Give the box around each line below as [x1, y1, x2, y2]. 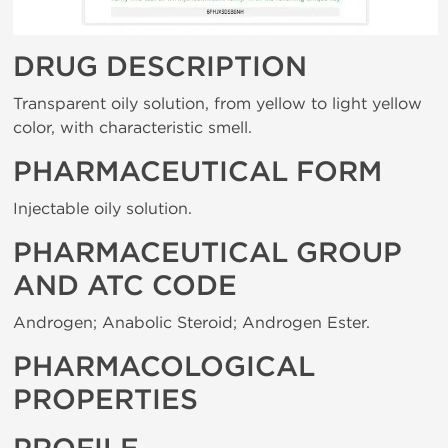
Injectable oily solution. [13, 199, 192, 218]
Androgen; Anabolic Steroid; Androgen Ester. [13, 313, 370, 332]
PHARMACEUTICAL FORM [13, 155, 382, 189]
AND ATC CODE [13, 269, 237, 303]
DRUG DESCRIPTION [13, 50, 307, 84]
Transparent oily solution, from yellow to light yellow [13, 94, 422, 113]
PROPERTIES [13, 383, 198, 417]
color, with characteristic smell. [13, 118, 252, 137]
